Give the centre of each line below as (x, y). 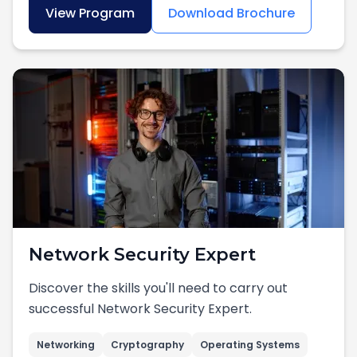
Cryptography (147, 345)
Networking (66, 345)
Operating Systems (250, 345)
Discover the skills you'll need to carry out (158, 288)
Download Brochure (231, 13)
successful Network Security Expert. (140, 309)
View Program (90, 13)
